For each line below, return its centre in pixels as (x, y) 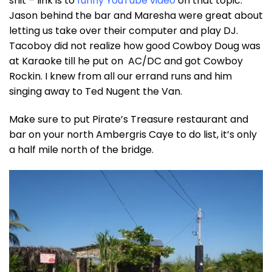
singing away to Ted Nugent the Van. (96, 92)
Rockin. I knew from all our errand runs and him (121, 76)
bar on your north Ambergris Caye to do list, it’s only (133, 134)
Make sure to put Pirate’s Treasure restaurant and (129, 119)
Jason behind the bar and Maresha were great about (136, 16)
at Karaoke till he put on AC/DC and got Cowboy (126, 61)
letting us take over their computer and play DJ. (124, 31)
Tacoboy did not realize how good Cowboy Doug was (135, 46)
